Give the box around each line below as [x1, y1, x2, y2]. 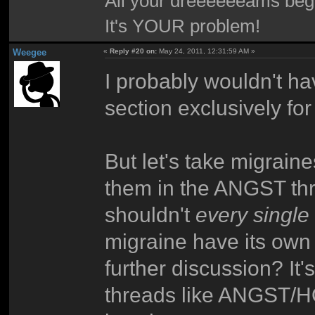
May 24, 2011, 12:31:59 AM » [157, 47, 256, 56]
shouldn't [105, 202, 196, 226]
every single [195, 202, 310, 226]
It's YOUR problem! [105, 15, 261, 36]
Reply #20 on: [110, 47, 157, 56]
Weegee [12, 47, 46, 58]
